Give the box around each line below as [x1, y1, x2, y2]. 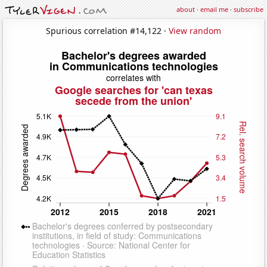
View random [169, 24, 221, 36]
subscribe [234, 5, 263, 14]
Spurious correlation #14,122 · [46, 24, 169, 36]
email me [200, 5, 228, 14]
